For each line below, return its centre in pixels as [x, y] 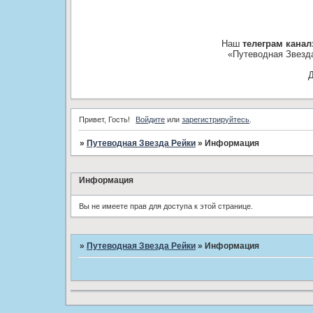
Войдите [151, 119]
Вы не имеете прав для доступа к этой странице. [166, 206]
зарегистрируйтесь [216, 119]
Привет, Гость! [104, 119]
